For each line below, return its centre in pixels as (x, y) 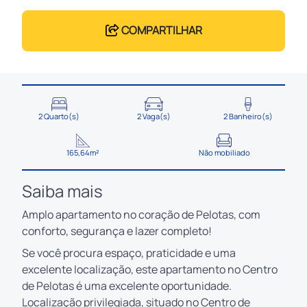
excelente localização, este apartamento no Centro (150, 269)
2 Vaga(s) (153, 116)
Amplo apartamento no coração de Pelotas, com (141, 214)
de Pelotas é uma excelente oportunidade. (127, 285)
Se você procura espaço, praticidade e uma (129, 253)
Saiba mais (62, 191)
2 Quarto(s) (59, 116)
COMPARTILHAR (160, 30)
